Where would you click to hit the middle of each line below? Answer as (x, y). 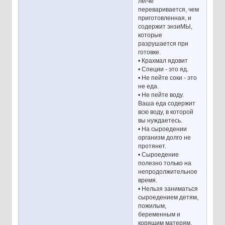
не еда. (149, 86)
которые (150, 35)
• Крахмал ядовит (163, 61)
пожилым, (152, 206)
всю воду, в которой (166, 112)
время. (148, 180)
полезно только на (165, 163)
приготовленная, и (165, 18)
